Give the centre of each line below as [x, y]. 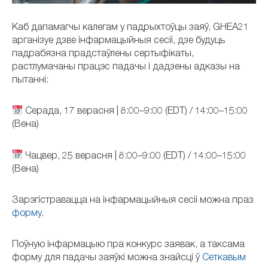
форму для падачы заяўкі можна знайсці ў [107, 258]
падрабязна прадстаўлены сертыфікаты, [103, 54]
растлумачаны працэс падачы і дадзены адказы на [126, 68]
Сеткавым [224, 258]
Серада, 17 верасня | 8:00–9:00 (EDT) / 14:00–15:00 [135, 112]
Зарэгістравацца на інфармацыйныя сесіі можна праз [133, 201]
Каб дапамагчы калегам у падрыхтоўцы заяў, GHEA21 [130, 28]
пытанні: [30, 81]
